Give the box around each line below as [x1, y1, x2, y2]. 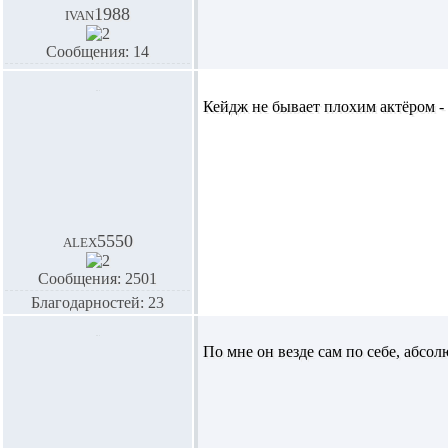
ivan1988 [65, 4, 130, 24]
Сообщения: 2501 [38, 270, 157, 287]
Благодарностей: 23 [31, 294, 164, 311]
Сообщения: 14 [46, 43, 149, 60]
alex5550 [62, 231, 133, 251]
